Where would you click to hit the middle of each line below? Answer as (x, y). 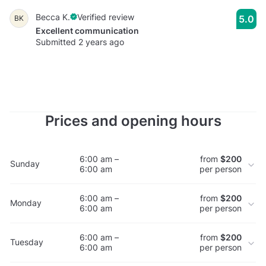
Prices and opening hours (133, 121)
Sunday (25, 164)
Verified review (106, 17)
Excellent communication (87, 30)
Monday (26, 203)
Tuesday (27, 242)
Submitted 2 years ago (80, 42)
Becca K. (53, 17)
